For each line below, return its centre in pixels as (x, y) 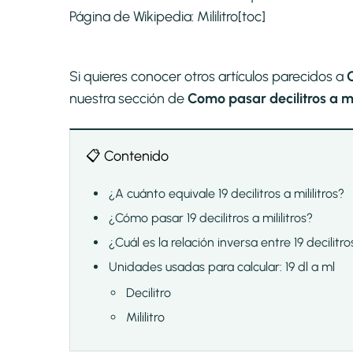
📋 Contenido (127, 156)
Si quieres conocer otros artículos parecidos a (208, 77)
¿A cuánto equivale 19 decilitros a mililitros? (227, 194)
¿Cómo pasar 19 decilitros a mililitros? (211, 218)
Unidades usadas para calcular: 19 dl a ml (222, 267)
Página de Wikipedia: (133, 17)
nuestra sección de (128, 99)
